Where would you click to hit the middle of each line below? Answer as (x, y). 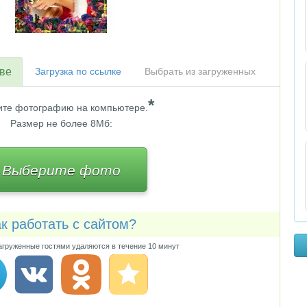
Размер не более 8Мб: (61, 123)
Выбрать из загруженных (200, 71)
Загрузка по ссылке (78, 71)
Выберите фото (61, 170)
